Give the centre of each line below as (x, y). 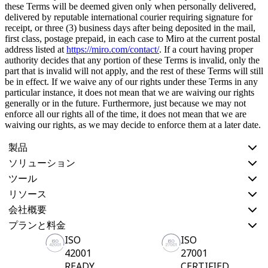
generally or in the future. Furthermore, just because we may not (125, 103)
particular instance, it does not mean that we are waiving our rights (130, 93)
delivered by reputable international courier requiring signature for (129, 17)
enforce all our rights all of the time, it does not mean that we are (126, 114)
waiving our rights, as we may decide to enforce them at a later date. (134, 125)
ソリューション (42, 163)
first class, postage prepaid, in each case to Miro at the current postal (133, 39)
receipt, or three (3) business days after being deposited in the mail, (130, 28)
